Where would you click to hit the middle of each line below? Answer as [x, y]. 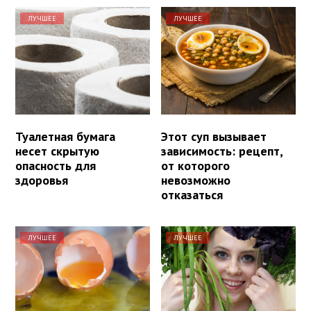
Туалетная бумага [65, 137]
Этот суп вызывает [214, 137]
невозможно [196, 180]
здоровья [42, 180]
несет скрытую [57, 151]
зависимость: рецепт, [222, 151]
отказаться [192, 195]
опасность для [56, 166]
